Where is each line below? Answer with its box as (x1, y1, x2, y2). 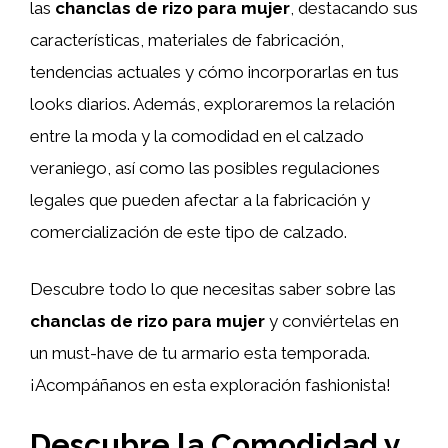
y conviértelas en (265, 311, 399, 331)
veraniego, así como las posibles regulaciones (30, 157, 380, 178)
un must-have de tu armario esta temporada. (30, 343, 370, 363)
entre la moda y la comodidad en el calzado (30, 125, 364, 146)
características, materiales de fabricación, (30, 29, 344, 50)
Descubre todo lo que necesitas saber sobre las (30, 279, 396, 299)
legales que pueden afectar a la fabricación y (30, 189, 370, 210)
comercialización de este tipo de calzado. (30, 221, 347, 242)
